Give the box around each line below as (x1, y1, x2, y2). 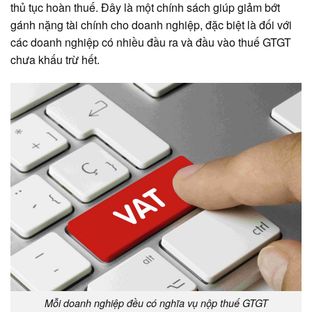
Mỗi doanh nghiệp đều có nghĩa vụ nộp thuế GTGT (44, 295, 268, 310)
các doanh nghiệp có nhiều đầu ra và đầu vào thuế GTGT (10, 34, 291, 51)
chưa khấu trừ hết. (10, 52, 100, 68)
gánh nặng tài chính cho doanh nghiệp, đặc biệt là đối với (10, 17, 292, 33)
